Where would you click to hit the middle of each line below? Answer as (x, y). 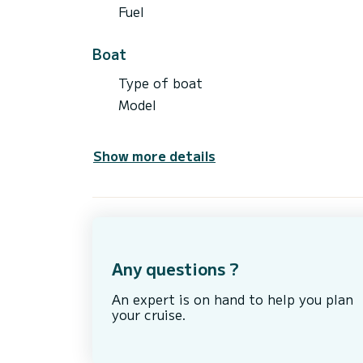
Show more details (154, 155)
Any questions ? (175, 268)
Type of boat (160, 82)
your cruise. (149, 314)
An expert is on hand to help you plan (233, 299)
